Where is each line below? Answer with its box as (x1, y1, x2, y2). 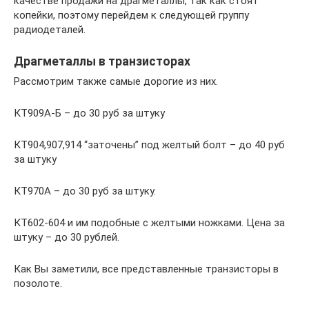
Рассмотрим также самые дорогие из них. (14, 74, 218, 88)
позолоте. (14, 277, 62, 290)
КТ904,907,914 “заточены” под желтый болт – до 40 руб (14, 138, 285, 151)
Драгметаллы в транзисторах (14, 54, 190, 68)
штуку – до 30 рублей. (14, 230, 119, 243)
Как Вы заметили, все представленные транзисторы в (14, 262, 279, 275)
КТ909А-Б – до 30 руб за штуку (14, 106, 165, 119)
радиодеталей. (14, 23, 86, 36)
